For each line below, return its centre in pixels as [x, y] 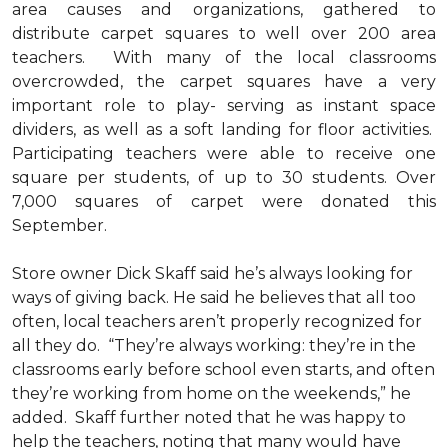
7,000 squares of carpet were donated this [224, 201]
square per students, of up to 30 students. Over [224, 177]
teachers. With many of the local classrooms [224, 57]
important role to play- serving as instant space [224, 105]
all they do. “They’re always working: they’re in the [214, 345]
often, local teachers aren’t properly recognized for [217, 321]
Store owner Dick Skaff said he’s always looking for [212, 273]
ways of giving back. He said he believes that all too [214, 297]
